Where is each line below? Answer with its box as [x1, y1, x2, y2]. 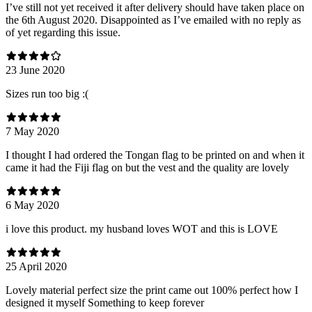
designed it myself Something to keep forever [6, 296, 204, 309]
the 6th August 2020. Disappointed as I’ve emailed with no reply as [6, 13, 301, 26]
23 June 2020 [6, 63, 65, 76]
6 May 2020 [6, 198, 59, 211]
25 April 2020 [6, 260, 67, 272]
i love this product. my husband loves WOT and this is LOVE [6, 222, 278, 235]
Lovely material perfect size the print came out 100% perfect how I [6, 283, 298, 296]
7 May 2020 [6, 125, 59, 137]
